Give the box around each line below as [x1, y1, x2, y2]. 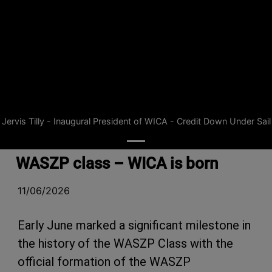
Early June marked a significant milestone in [18, 218, 251, 233]
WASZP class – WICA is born [16, 154, 218, 172]
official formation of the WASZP [18, 254, 191, 269]
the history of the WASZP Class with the [18, 236, 233, 251]
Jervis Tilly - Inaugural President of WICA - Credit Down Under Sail [1, 116, 271, 126]
